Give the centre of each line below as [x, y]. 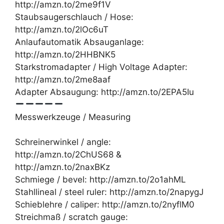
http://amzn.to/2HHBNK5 [65, 54]
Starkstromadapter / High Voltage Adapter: [101, 67]
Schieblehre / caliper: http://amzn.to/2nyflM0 [105, 205]
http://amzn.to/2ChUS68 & [68, 155]
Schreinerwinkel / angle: [63, 142]
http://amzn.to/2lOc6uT [62, 29]
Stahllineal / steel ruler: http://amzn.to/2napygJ [109, 192]
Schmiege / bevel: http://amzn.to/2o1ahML [100, 180]
